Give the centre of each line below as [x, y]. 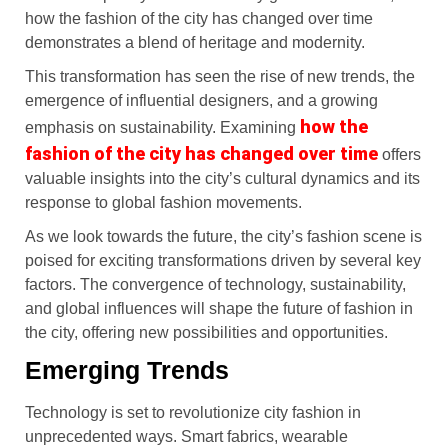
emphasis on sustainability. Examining [162, 127]
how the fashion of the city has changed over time [199, 18]
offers [399, 154]
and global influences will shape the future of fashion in [219, 308]
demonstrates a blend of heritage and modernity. [195, 42]
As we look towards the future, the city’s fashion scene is [223, 236]
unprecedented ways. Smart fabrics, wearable [186, 436]
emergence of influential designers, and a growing [201, 100]
